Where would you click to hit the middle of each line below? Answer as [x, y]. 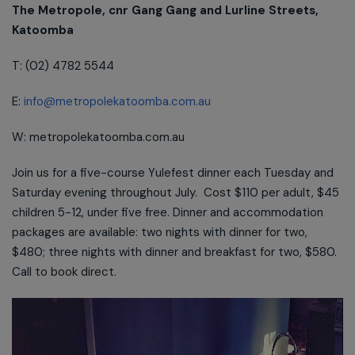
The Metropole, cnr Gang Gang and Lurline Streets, [165, 10]
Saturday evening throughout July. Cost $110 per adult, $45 [176, 193]
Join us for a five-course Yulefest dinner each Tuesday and [173, 173]
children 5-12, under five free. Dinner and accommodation [168, 212]
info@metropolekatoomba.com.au [117, 101]
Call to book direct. [64, 272]
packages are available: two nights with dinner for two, [160, 232]
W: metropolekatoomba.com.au [98, 137]
